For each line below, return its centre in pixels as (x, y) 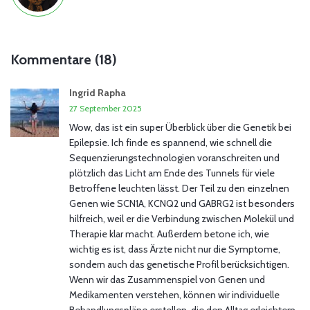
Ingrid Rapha (98, 93)
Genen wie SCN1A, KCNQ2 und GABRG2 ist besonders (182, 204)
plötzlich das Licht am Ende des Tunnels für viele (172, 173)
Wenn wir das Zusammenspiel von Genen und (167, 280)
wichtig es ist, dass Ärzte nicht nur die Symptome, (175, 249)
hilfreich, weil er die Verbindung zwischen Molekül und (182, 219)
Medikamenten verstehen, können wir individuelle (174, 295)
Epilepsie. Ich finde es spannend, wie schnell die (171, 143)
